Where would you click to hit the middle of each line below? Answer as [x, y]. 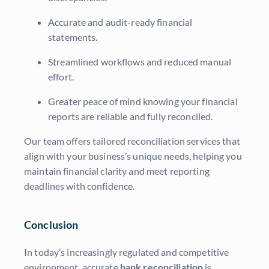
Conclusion [51, 225]
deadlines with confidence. [80, 186]
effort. [61, 77]
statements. [73, 37]
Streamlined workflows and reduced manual [140, 62]
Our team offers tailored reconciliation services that [132, 141]
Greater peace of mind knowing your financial [143, 101]
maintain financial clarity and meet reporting [117, 171]
